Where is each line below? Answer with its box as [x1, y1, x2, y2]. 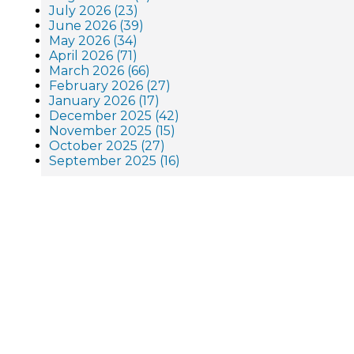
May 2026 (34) [49, 33, 137, 48]
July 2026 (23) [49, 3, 138, 18]
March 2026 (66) [49, 63, 150, 78]
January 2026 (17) [49, 93, 160, 108]
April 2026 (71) [49, 48, 137, 63]
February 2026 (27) [49, 78, 171, 93]
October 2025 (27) [49, 138, 165, 153]
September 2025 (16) [49, 153, 180, 168]
